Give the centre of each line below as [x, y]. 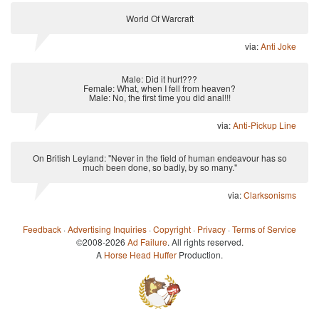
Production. [200, 255]
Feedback [42, 229]
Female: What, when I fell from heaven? [159, 88]
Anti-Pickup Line [265, 125]
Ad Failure [147, 242]
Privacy [211, 229]
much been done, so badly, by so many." [159, 167]
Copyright [172, 229]
